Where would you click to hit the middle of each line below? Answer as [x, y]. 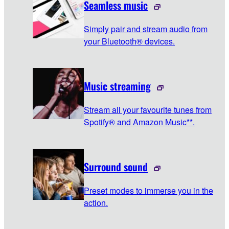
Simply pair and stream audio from [146, 29]
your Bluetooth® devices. [129, 41]
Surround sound [116, 167]
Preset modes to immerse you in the [148, 191]
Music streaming [117, 86]
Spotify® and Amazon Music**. [139, 122]
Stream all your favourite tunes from [148, 110]
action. [96, 203]
